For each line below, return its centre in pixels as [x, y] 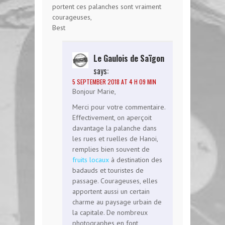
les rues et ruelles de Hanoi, [115, 138]
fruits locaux [91, 159]
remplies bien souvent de [111, 149]
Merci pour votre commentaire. [119, 107]
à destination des [136, 159]
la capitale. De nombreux [110, 212]
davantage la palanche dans [115, 128]
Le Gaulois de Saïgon [129, 58]
